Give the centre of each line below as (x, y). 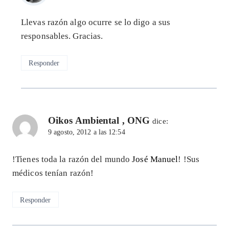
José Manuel (155, 159)
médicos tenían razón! (53, 173)
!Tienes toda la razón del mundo (72, 159)
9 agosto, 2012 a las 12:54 (87, 132)
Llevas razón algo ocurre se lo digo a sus (96, 22)
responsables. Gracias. (62, 36)
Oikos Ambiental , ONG (99, 121)
